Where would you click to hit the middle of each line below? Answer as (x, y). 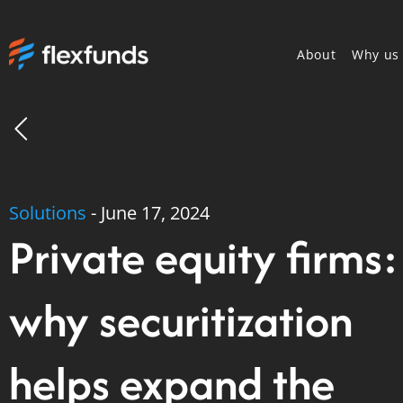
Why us (376, 54)
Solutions (48, 213)
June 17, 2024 (155, 213)
